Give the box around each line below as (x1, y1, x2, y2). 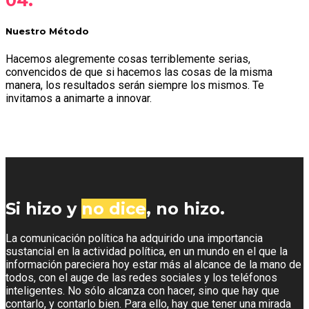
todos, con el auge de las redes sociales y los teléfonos (6, 271, 277, 285)
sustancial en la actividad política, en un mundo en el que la (6, 245, 288, 259)
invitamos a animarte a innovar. (6, 91, 152, 105)
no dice (81, 198, 146, 219)
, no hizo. (146, 198, 225, 219)
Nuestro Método (6, 26, 89, 37)
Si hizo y (6, 198, 81, 219)
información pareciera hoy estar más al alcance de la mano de (6, 258, 301, 272)
